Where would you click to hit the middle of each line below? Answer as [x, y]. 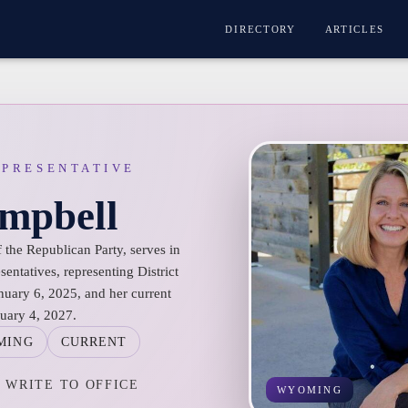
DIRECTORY [260, 29]
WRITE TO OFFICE [72, 384]
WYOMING [310, 389]
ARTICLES [355, 29]
